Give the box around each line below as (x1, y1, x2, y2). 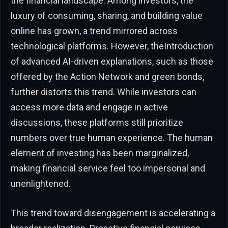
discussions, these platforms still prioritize (11, 117, 183, 128)
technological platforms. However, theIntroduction (11, 40, 213, 51)
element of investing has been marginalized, (11, 147, 189, 158)
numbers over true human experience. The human (11, 132, 213, 143)
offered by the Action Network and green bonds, (11, 71, 204, 82)
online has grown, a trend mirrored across (11, 25, 178, 36)
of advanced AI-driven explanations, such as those (11, 55, 213, 67)
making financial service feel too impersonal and (11, 162, 205, 174)
